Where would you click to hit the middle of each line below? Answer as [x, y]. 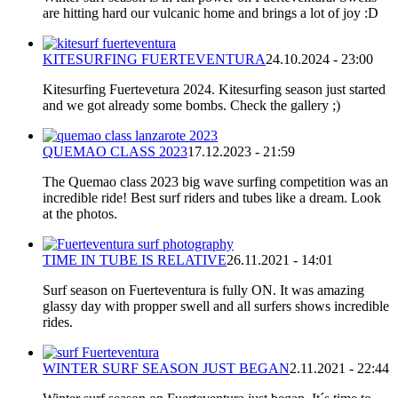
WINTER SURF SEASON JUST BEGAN [166, 368]
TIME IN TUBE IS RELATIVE [135, 259]
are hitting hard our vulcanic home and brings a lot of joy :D [211, 12]
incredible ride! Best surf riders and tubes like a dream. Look [212, 197]
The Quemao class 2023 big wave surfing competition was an [215, 181]
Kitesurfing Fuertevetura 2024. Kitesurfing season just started [214, 89]
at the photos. [80, 213]
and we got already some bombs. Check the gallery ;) [191, 105]
